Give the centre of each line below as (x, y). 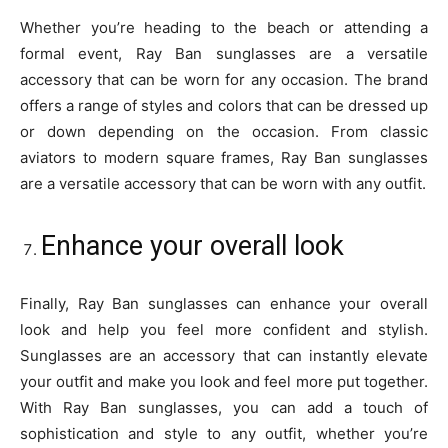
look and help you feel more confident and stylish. (224, 330)
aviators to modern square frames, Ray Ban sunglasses (224, 158)
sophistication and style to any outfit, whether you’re (224, 434)
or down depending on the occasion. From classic (224, 132)
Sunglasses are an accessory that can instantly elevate (224, 356)
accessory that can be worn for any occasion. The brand (224, 80)
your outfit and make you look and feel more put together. (224, 382)
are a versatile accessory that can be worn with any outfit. (223, 184)
